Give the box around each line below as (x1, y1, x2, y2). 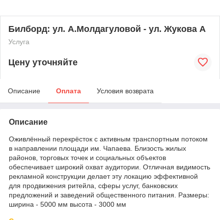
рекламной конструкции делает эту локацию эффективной (9, 172, 198, 180)
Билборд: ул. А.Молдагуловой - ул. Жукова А (8, 24, 206, 34)
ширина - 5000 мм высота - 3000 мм (9, 200, 126, 208)
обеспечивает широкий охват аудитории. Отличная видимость (9, 163, 210, 171)
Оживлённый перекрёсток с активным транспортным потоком (9, 135, 208, 143)
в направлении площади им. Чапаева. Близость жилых (9, 144, 186, 152)
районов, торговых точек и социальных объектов (9, 154, 166, 162)
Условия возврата (97, 87, 154, 95)
